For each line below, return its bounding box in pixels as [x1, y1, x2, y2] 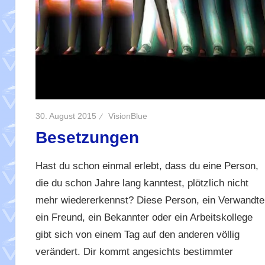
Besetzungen [35, 128, 139, 147]
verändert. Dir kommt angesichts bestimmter [35, 246, 233, 258]
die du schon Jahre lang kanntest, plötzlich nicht [35, 177, 248, 189]
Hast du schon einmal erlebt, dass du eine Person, [35, 160, 258, 172]
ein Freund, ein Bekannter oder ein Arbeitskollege [35, 212, 253, 224]
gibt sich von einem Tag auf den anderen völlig [35, 229, 240, 241]
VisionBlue [108, 111, 147, 121]
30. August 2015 [35, 111, 96, 121]
